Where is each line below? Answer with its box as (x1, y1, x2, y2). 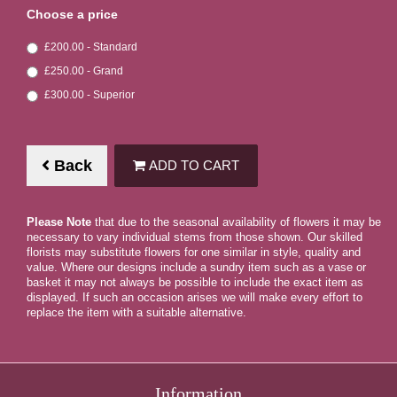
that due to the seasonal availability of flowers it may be (91, 216, 381, 230)
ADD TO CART (145, 158, 239, 174)
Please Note (27, 216, 91, 230)
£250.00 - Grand (44, 64, 123, 77)
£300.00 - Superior (44, 88, 135, 101)
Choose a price (27, 6, 118, 21)
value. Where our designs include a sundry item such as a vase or (27, 261, 366, 275)
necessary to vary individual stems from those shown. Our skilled (27, 231, 362, 245)
